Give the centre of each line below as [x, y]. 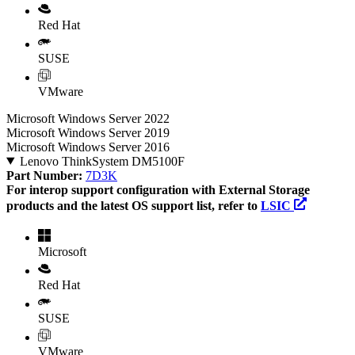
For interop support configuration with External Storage [158, 189]
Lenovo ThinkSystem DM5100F [102, 161]
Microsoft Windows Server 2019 [88, 132]
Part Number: [46, 175]
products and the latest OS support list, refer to [134, 205]
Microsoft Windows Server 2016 [88, 147]
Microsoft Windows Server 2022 [88, 118]
